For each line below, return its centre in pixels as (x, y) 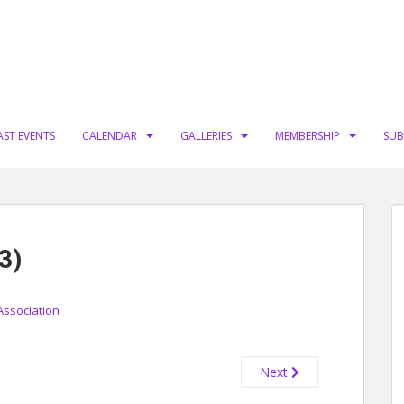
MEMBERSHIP (308, 136)
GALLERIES (206, 136)
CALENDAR (110, 136)
